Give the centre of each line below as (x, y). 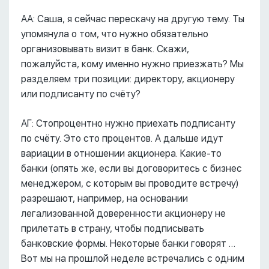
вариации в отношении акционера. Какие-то (121, 154)
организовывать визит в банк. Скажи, (105, 49)
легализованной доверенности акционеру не (123, 214)
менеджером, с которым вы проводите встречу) (130, 184)
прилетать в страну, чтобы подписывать (113, 229)
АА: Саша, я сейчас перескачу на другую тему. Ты (133, 19)
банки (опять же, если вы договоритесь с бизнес (131, 169)
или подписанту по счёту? (81, 94)
